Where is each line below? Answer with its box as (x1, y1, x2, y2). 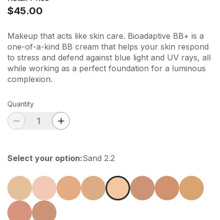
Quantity (7, 100, 34, 108)
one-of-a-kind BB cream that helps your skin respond (7, 42, 209, 52)
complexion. (7, 74, 53, 84)
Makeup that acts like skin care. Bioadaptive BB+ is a (7, 31, 204, 41)
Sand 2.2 (82, 153, 115, 163)
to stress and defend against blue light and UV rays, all (7, 53, 211, 62)
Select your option (7, 153, 80, 163)
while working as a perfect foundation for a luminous (7, 63, 206, 73)
